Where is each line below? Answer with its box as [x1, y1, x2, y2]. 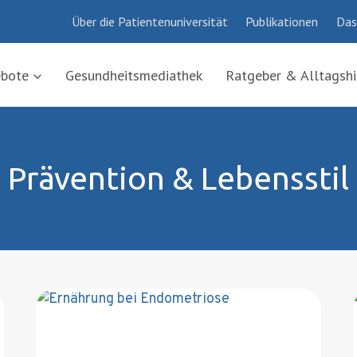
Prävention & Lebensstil [8, 160, 349, 197]
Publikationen [245, 13, 319, 29]
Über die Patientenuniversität [72, 13, 229, 29]
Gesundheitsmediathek [65, 65, 203, 84]
